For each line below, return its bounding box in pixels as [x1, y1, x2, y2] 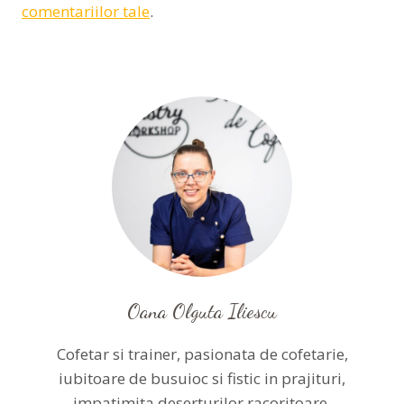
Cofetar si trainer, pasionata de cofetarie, [56, 343, 348, 364]
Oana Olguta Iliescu [127, 298, 277, 323]
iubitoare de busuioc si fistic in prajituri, [59, 367, 345, 389]
